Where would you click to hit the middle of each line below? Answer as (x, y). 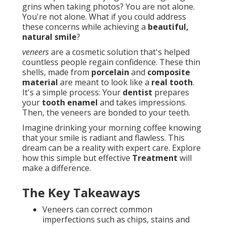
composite (169, 72)
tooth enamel (70, 103)
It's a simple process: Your (72, 93)
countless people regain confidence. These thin (111, 62)
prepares (171, 93)
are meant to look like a (105, 82)
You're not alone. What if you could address (104, 17)
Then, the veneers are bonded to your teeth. (106, 113)
